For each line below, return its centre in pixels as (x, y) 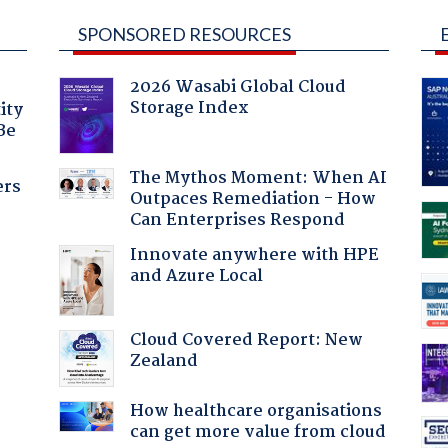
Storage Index (189, 108)
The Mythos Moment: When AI (258, 178)
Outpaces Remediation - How (252, 199)
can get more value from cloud (257, 432)
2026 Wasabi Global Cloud (237, 87)
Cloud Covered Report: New (246, 340)
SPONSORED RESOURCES (184, 33)
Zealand (163, 361)
